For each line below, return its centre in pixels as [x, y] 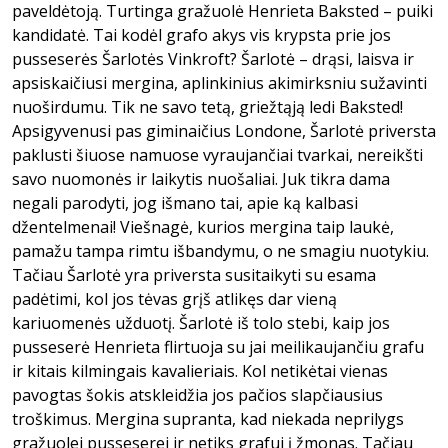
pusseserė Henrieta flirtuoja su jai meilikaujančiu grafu [218, 347]
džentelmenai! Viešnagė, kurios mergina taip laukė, [203, 227]
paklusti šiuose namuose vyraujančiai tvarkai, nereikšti [217, 155]
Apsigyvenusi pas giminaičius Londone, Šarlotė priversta [224, 131]
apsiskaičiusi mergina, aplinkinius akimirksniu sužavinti [219, 83]
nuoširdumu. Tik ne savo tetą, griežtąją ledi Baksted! [207, 107]
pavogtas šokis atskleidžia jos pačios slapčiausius [197, 395]
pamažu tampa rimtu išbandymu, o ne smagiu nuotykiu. [220, 251]
